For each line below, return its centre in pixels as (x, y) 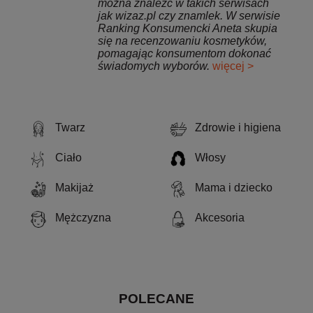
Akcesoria (220, 218)
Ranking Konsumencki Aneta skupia (188, 29)
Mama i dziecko (234, 188)
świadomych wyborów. (155, 66)
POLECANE (156, 299)
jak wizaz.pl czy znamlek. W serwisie (189, 16)
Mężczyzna (83, 218)
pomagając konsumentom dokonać (184, 54)
